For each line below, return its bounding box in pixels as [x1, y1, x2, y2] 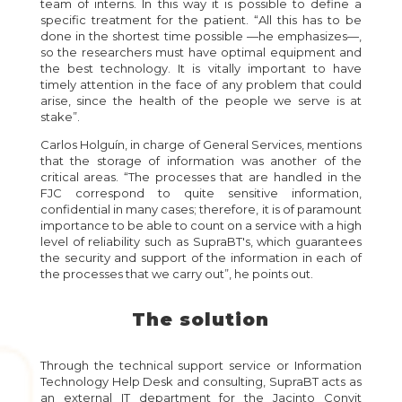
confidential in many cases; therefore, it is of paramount [39, 202, 363, 216]
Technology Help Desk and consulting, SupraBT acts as [39, 374, 363, 389]
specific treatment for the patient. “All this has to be [39, 13, 363, 27]
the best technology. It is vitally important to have [39, 61, 363, 75]
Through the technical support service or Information [39, 358, 363, 372]
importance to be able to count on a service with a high [39, 218, 363, 232]
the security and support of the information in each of [39, 250, 363, 265]
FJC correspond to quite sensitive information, [39, 186, 363, 200]
